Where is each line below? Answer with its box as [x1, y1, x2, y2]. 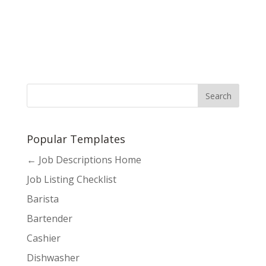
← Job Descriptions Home [26, 153, 141, 167]
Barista [26, 192, 59, 206]
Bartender [26, 212, 72, 226]
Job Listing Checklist [26, 173, 116, 186]
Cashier [26, 232, 61, 245]
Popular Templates [26, 132, 125, 147]
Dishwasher [26, 251, 80, 265]
